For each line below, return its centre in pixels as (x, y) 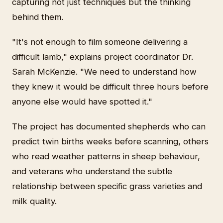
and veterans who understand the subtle (92, 171)
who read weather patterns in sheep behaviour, (106, 157)
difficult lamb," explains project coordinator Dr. (103, 57)
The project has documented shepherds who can (109, 127)
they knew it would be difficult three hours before (110, 87)
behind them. (38, 17)
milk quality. (34, 201)
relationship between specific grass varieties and (107, 186)
